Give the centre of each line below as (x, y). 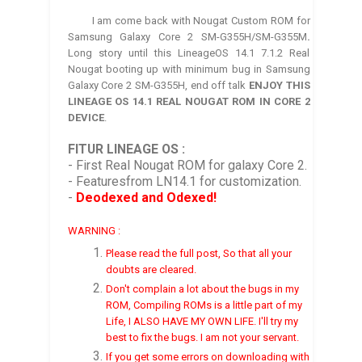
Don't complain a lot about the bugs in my (203, 288)
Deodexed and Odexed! (146, 197)
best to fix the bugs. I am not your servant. (203, 337)
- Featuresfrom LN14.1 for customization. (184, 181)
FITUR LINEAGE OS (123, 149)
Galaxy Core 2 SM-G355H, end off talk (158, 85)
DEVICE (86, 117)
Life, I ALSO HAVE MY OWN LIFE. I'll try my (202, 321)
